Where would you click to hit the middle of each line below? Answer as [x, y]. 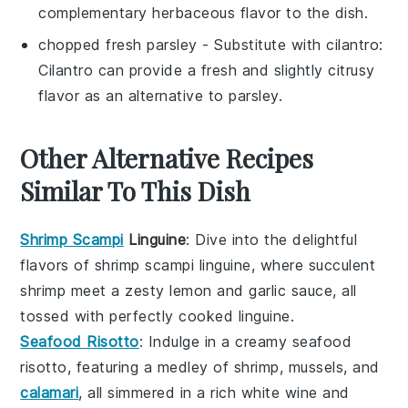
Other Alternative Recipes [167, 158]
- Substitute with [262, 45]
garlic [268, 291]
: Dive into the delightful [272, 240]
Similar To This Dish [136, 191]
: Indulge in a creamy [215, 342]
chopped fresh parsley [118, 45]
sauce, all [321, 291]
